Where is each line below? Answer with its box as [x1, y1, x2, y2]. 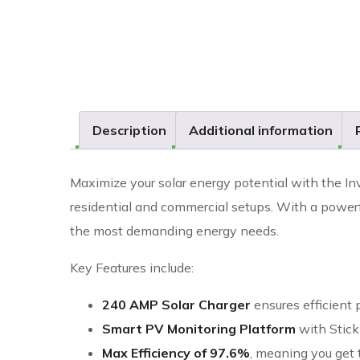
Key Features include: [70, 260, 194, 276]
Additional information [189, 122, 333, 139]
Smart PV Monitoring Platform [102, 321, 296, 337]
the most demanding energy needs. [70, 223, 279, 239]
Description [92, 122, 166, 139]
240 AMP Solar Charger [102, 297, 251, 313]
